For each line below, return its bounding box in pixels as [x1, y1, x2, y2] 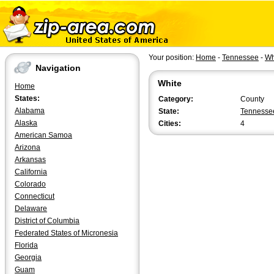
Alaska [15, 119, 37, 127]
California [15, 168, 47, 176]
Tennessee [222, 53, 259, 62]
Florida [15, 241, 38, 250]
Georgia [15, 253, 42, 262]
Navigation [35, 63, 81, 73]
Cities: [158, 119, 181, 128]
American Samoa [15, 131, 72, 139]
